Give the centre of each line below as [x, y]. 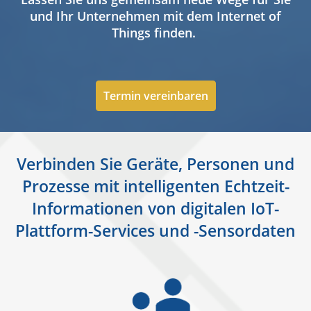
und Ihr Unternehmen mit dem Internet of [155, 16]
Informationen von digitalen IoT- [155, 209]
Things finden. [155, 33]
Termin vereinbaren [155, 96]
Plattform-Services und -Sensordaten [155, 231]
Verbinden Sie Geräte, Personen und [155, 164]
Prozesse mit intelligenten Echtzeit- [155, 186]
